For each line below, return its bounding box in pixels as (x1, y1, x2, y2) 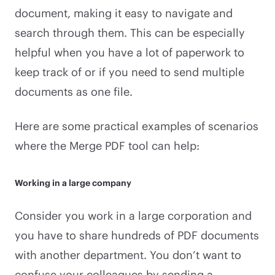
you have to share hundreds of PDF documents (15, 228, 259, 242)
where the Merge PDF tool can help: (15, 138, 199, 152)
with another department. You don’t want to (15, 247, 241, 261)
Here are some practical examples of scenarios (15, 118, 258, 133)
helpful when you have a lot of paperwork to (15, 45, 244, 59)
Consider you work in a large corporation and (15, 208, 252, 222)
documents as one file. (15, 84, 133, 98)
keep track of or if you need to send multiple (15, 64, 244, 79)
